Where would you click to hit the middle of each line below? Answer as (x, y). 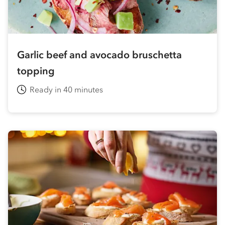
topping (36, 71)
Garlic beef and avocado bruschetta (99, 54)
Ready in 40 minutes (66, 89)
